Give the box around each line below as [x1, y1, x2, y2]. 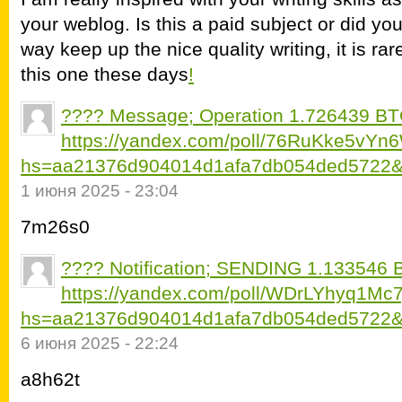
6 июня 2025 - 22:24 [21, 334, 179, 353]
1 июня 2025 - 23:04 [21, 181, 179, 200]
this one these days [21, 64, 188, 84]
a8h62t [21, 369, 80, 389]
